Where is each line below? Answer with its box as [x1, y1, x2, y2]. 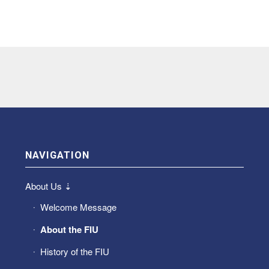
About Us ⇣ [25, 179, 72, 192]
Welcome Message [40, 200, 116, 213]
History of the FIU [40, 244, 109, 258]
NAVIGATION [25, 149, 89, 161]
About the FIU [40, 222, 98, 236]
